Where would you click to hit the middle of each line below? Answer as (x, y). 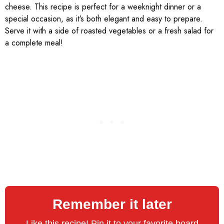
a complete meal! (34, 42)
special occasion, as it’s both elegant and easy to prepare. (104, 18)
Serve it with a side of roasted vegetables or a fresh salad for (109, 30)
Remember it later (112, 204)
